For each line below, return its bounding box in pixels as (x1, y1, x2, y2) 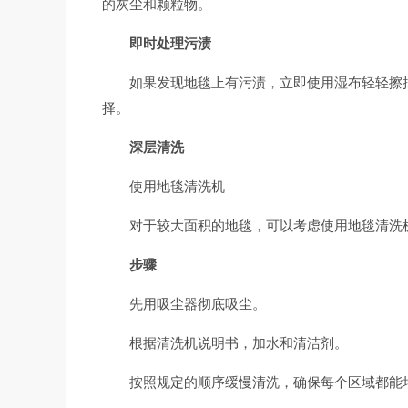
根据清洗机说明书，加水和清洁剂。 (129, 334, 348, 352)
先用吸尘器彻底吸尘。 (129, 295, 266, 312)
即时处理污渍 (129, 35, 211, 52)
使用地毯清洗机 (129, 178, 225, 195)
